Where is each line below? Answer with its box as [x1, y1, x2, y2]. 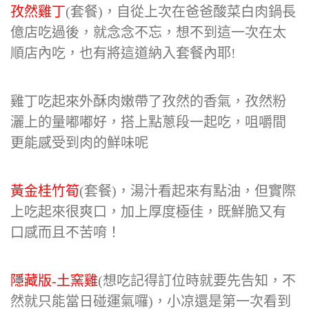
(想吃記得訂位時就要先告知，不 [98, 273, 296, 288]
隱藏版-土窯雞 [10, 273, 98, 288]
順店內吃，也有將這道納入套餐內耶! [10, 46, 236, 61]
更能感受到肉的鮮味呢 [10, 135, 148, 150]
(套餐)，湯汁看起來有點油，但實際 [79, 183, 296, 199]
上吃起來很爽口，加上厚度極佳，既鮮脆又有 [10, 204, 286, 219]
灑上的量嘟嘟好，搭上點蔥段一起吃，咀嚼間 [10, 114, 286, 130]
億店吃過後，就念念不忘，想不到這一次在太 [10, 25, 286, 40]
